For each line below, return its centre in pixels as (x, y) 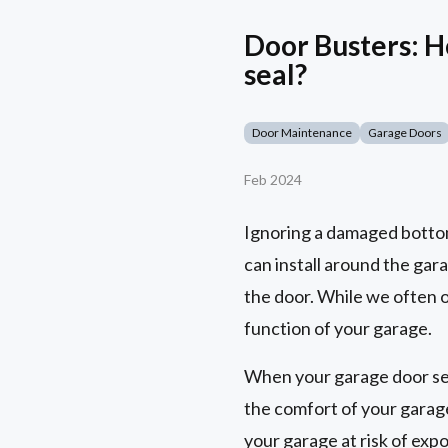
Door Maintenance (302, 133)
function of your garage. (338, 328)
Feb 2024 (273, 180)
